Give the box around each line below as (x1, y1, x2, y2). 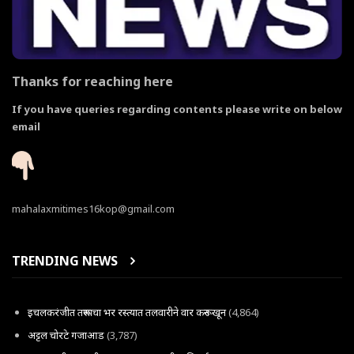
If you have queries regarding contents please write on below (12, 102, 342, 117)
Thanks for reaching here (12, 73, 176, 91)
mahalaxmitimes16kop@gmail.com (12, 201, 175, 217)
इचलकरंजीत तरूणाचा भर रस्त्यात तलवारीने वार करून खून (28, 304, 226, 319)
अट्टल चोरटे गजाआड (28, 327, 104, 342)
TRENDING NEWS (12, 252, 118, 270)
